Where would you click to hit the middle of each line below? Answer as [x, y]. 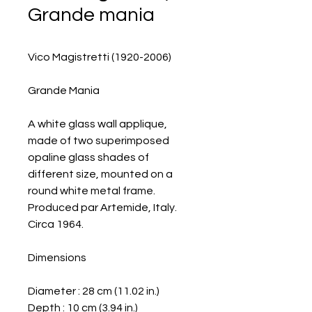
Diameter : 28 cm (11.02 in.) [94, 291]
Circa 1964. [56, 224]
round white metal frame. [92, 191]
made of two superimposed [99, 141]
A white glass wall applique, [97, 124]
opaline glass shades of [88, 157]
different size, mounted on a [100, 174]
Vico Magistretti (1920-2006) [100, 57]
